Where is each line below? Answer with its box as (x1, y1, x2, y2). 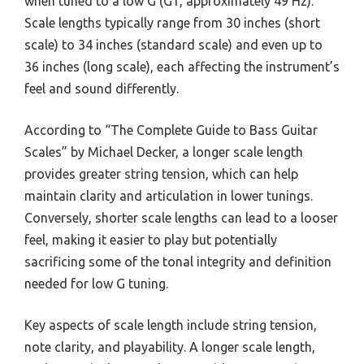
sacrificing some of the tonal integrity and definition (24, 253, 331, 269)
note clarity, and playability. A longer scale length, (24, 339, 315, 354)
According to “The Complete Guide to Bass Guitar (24, 122, 318, 137)
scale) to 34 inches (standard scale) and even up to (24, 37, 323, 52)
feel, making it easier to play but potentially (24, 232, 277, 247)
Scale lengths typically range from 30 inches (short (24, 15, 320, 30)
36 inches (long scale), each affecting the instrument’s (24, 58, 340, 74)
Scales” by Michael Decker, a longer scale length (24, 144, 303, 159)
